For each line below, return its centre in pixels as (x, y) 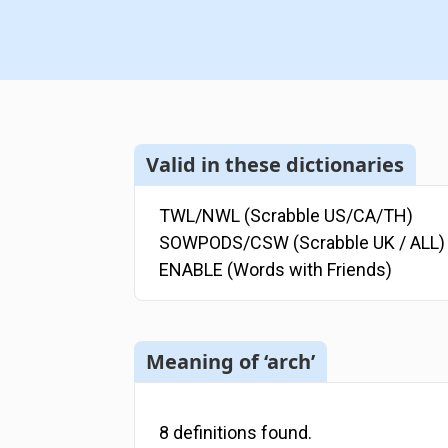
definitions (215, 433)
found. (285, 433)
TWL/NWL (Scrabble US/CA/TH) (286, 216)
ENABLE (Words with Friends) (276, 270)
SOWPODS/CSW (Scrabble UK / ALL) (302, 243)
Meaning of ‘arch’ (231, 361)
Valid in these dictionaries (275, 164)
